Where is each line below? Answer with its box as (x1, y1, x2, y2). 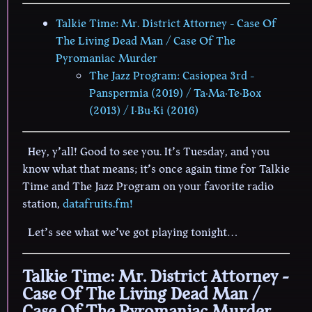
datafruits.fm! (63, 195, 133, 212)
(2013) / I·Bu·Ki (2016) (89, 102, 198, 119)
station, (22, 195, 63, 212)
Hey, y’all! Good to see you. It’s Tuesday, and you (28, 143, 270, 160)
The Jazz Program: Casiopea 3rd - (89, 67, 254, 84)
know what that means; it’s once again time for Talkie (22, 160, 290, 178)
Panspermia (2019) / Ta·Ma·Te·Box (89, 84, 261, 102)
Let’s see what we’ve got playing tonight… (28, 224, 238, 241)
